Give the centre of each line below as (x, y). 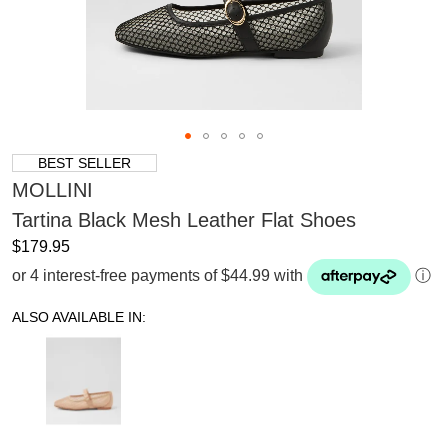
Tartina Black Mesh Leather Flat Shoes (184, 219)
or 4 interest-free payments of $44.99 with (157, 275)
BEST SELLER (84, 162)
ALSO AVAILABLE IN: (79, 316)
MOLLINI (52, 189)
